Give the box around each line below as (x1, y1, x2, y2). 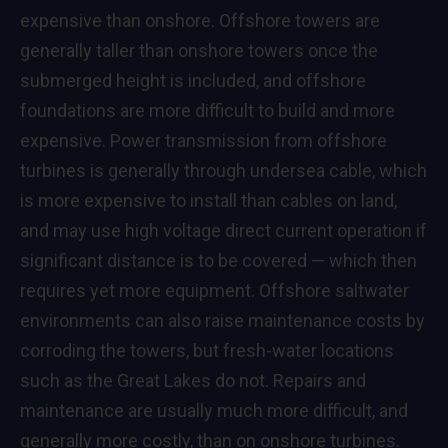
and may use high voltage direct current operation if (20, 219, 427, 241)
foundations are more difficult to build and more (20, 99, 395, 121)
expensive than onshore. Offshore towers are (20, 9, 380, 31)
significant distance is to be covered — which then (20, 249, 417, 271)
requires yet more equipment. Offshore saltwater (20, 279, 409, 301)
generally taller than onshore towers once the (20, 39, 378, 61)
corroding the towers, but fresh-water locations (20, 339, 394, 361)
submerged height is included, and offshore (20, 69, 366, 91)
